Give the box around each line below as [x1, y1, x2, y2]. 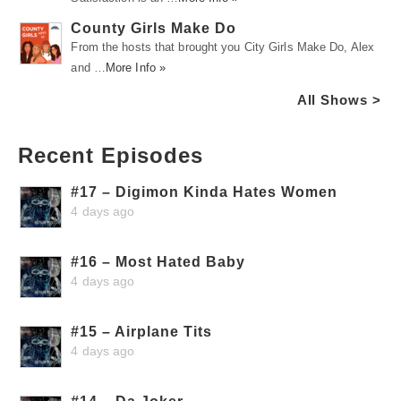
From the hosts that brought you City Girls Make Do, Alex [71, 39, 375, 54]
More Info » [105, 60, 166, 74]
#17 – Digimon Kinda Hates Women [71, 183, 338, 200]
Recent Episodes [18, 142, 203, 167]
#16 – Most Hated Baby [71, 253, 246, 269]
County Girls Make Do [71, 20, 237, 36]
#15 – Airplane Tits [71, 323, 213, 339]
